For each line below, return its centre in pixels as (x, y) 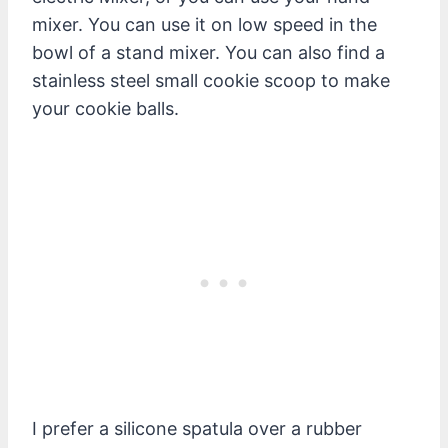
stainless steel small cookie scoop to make (211, 80)
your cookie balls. (105, 108)
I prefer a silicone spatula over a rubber (197, 428)
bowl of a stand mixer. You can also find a (208, 52)
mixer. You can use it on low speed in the (204, 24)
